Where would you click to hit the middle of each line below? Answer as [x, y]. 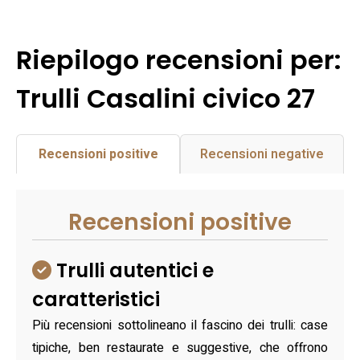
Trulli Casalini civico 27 [166, 99]
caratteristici [96, 300]
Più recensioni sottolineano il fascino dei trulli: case [180, 326]
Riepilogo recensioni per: [179, 60]
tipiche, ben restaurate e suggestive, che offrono [180, 348]
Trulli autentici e [133, 271]
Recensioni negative [262, 155]
